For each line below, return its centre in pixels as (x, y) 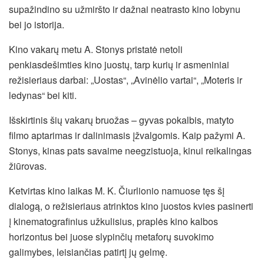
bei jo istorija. (37, 24)
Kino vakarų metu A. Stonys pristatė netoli (96, 49)
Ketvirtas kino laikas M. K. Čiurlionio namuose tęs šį (117, 190)
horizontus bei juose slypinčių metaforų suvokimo (111, 236)
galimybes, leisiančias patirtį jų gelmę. (88, 252)
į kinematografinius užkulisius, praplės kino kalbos (113, 221)
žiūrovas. (28, 166)
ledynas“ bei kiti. (43, 95)
